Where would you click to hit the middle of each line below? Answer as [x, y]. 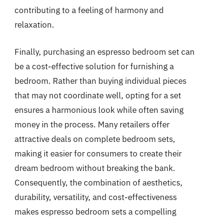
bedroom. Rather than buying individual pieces [101, 81]
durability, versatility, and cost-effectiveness [96, 197]
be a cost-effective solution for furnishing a [94, 66]
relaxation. [34, 25]
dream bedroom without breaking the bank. [95, 168]
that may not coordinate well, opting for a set [98, 95]
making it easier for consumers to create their [98, 153]
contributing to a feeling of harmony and [89, 10]
